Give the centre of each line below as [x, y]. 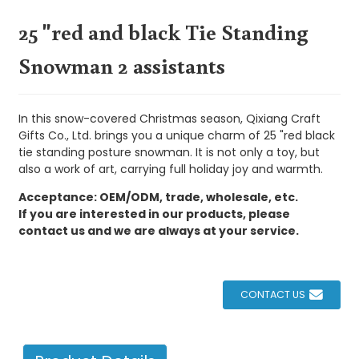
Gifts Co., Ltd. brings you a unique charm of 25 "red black [176, 135]
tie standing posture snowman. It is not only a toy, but [169, 152]
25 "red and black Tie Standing [163, 31]
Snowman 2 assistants [121, 65]
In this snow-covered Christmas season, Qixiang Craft [169, 118]
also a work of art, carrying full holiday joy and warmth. [170, 169]
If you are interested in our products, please [154, 214]
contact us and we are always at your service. [158, 230]
